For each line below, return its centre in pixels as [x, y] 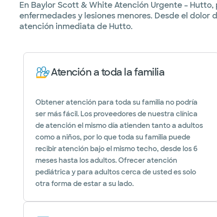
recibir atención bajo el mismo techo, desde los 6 [116, 149]
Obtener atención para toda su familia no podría [116, 102]
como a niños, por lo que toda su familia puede [113, 137]
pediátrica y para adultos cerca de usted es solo [116, 172]
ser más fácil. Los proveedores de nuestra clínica [116, 114]
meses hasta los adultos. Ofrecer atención [106, 160]
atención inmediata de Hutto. [76, 26]
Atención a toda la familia [108, 72]
